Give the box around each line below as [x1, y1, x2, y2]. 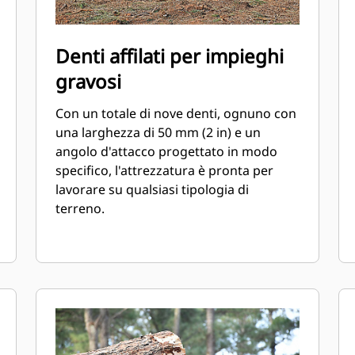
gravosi [55, 68, 122, 94]
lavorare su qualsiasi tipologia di [55, 181, 250, 198]
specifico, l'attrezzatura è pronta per [55, 162, 274, 179]
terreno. [55, 200, 105, 217]
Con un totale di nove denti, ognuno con [55, 105, 297, 122]
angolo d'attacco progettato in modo [55, 143, 278, 160]
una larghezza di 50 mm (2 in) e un [55, 124, 261, 141]
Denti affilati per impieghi [55, 43, 284, 69]
